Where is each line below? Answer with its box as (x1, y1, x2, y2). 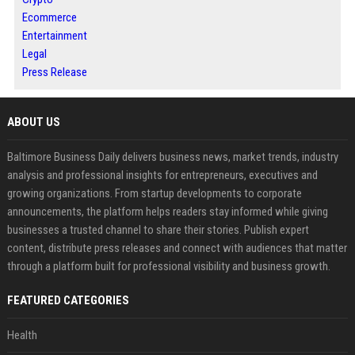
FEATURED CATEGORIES (6, 293, 129, 308)
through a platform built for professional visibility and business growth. (6, 259, 330, 274)
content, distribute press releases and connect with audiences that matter (6, 241, 347, 256)
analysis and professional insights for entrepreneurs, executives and (6, 168, 318, 183)
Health (6, 328, 37, 343)
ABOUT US (6, 115, 60, 130)
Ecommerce (21, 10, 77, 25)
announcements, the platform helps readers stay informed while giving (6, 204, 328, 219)
